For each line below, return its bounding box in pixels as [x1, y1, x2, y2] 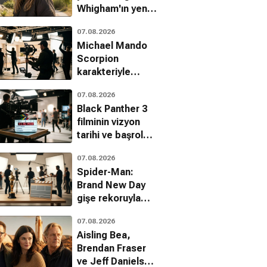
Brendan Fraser [77, 242, 146, 254]
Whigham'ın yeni [77, 2, 150, 14]
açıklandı [77, 142, 117, 154]
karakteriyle [77, 66, 131, 77]
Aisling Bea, [77, 229, 131, 241]
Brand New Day [77, 179, 145, 191]
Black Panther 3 [77, 103, 147, 114]
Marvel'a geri [77, 79, 136, 91]
